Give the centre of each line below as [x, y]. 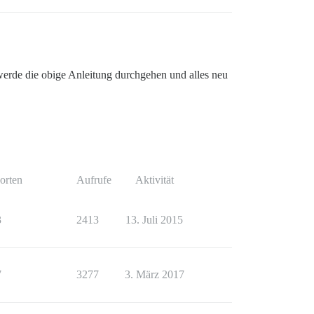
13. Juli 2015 [154, 219]
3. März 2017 [154, 274]
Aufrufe [94, 179]
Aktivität [154, 179]
